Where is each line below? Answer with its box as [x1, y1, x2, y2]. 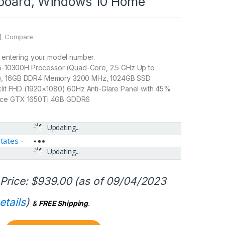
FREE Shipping [38, 199, 88, 208]
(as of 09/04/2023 [71, 175, 167, 188]
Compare [5, 32, 34, 41]
